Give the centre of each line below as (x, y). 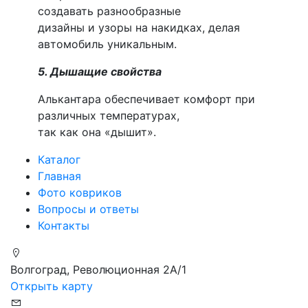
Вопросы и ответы (88, 209)
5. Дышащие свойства (100, 71)
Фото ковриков (80, 192)
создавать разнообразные (109, 11)
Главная (59, 176)
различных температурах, (109, 115)
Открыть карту (52, 286)
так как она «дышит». (97, 132)
